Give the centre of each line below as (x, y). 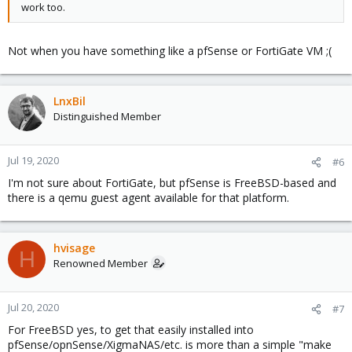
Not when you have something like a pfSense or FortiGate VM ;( (170, 51)
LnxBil (70, 101)
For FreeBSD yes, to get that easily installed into (131, 330)
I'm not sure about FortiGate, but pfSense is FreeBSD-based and (172, 183)
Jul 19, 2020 (33, 160)
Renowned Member (101, 263)
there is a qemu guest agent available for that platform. (148, 198)
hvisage (74, 248)
